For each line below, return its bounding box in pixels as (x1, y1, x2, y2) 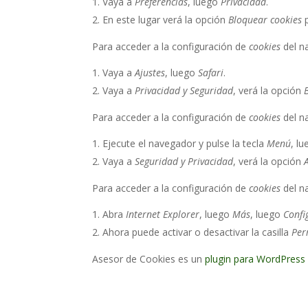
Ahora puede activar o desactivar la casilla (102, 225, 292, 239)
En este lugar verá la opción (102, 13, 229, 27)
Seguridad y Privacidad (135, 155, 234, 168)
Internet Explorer (126, 208, 200, 221)
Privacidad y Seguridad (135, 84, 234, 98)
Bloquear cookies (228, 13, 302, 27)
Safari (198, 66, 224, 80)
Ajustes (135, 66, 166, 80)
